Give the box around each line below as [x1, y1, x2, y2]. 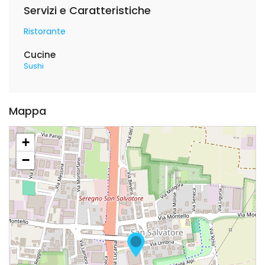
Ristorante [24, 25, 66, 37]
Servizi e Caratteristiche [24, 3, 151, 18]
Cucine [24, 49, 56, 61]
